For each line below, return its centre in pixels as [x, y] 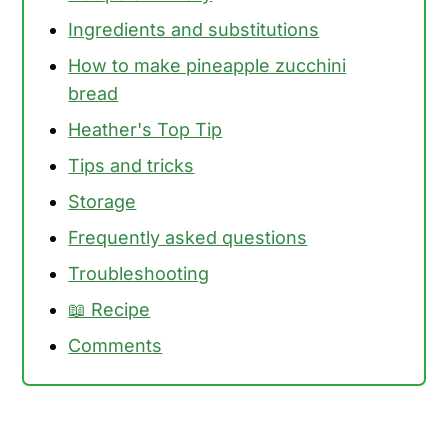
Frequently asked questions [188, 237]
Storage [102, 201]
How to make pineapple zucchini [207, 65]
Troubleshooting [139, 273]
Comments [115, 345]
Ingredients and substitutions [194, 29]
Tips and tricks [131, 165]
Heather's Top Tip [145, 129]
